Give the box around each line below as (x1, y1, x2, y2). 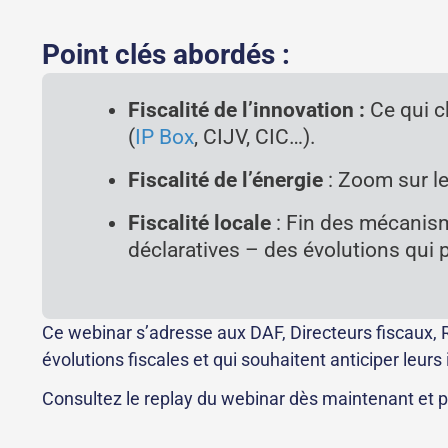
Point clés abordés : (42, 38, 290, 71)
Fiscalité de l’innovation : (128, 98, 366, 122)
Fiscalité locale (128, 211, 272, 235)
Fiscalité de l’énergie (128, 168, 324, 192)
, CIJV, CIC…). (194, 125, 317, 149)
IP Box (135, 125, 195, 149)
